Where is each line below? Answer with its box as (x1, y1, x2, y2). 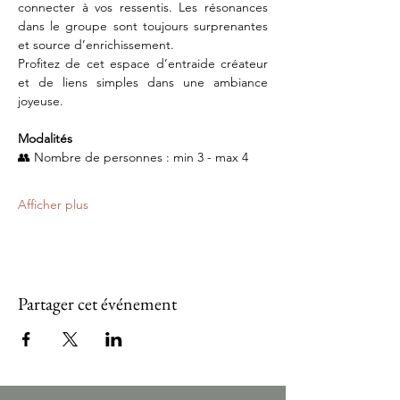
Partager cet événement (18, 292, 177, 315)
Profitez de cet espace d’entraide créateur (18, 55, 268, 71)
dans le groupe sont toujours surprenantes (18, 18, 268, 34)
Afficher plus (18, 196, 88, 212)
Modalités (18, 130, 72, 146)
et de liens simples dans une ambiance (18, 74, 268, 90)
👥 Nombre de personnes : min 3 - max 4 (18, 149, 248, 165)
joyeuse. (18, 93, 63, 109)
